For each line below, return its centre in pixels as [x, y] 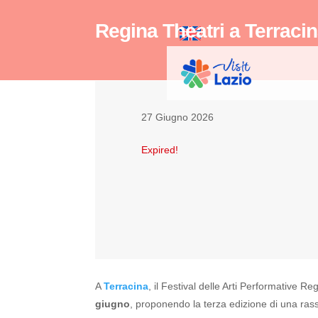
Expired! [160, 149]
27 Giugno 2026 [178, 117]
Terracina [126, 286]
